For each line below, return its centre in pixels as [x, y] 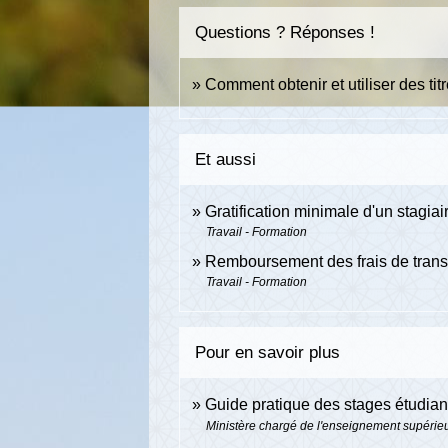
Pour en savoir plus [268, 353]
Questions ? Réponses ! [285, 33]
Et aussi [226, 160]
